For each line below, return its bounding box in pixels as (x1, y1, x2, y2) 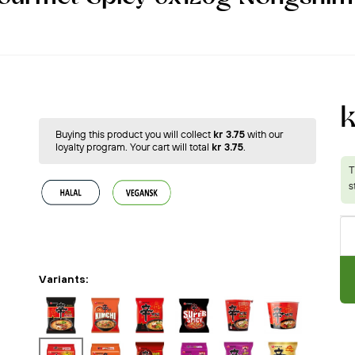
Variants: (38, 272, 89, 285)
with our (244, 128, 283, 141)
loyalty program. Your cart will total (55, 140, 212, 154)
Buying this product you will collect (55, 128, 213, 141)
